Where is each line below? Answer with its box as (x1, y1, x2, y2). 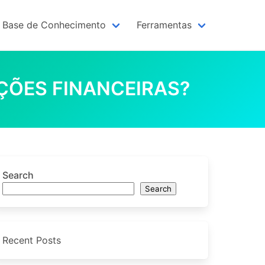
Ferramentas (137, 19, 192, 31)
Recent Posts (2, 234, 61, 246)
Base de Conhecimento (2, 19, 106, 31)
